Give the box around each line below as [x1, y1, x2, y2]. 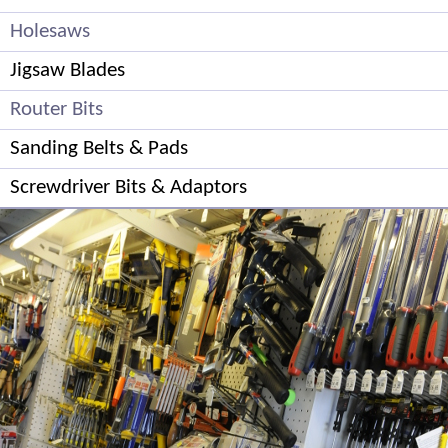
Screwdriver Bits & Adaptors [10, 176, 247, 198]
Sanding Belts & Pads [10, 137, 188, 159]
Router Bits [10, 98, 103, 120]
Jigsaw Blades [10, 59, 125, 81]
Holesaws [10, 20, 90, 42]
